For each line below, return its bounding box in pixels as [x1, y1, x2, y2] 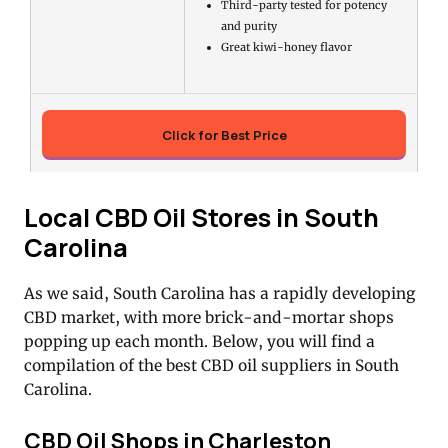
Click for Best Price [161, 126, 287, 145]
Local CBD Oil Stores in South [24, 199, 379, 235]
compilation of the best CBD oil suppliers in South [24, 355, 399, 375]
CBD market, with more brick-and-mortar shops [24, 307, 394, 327]
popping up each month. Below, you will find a [24, 331, 375, 351]
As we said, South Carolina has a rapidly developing [24, 283, 415, 303]
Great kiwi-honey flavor [220, 40, 352, 55]
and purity [220, 19, 277, 34]
